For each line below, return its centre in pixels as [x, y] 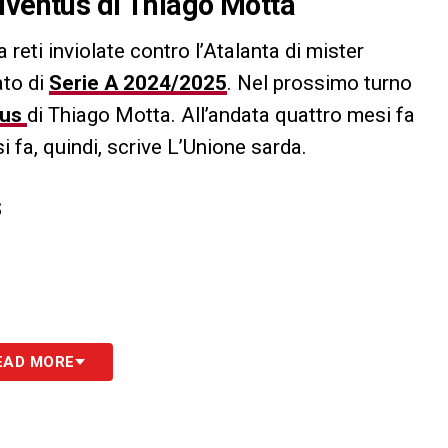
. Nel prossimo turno [319, 83]
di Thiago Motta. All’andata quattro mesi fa [221, 115]
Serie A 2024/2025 [138, 83]
